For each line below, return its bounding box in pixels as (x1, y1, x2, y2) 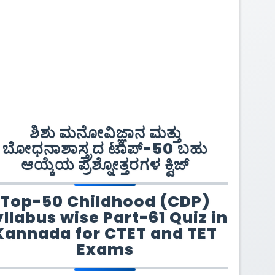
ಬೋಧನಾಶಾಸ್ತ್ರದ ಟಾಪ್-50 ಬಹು (2, 137, 207, 160)
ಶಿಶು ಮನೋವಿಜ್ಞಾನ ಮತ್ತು (29, 122, 181, 144)
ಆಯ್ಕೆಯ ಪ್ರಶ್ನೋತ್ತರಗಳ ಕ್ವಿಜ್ (20, 153, 190, 176)
